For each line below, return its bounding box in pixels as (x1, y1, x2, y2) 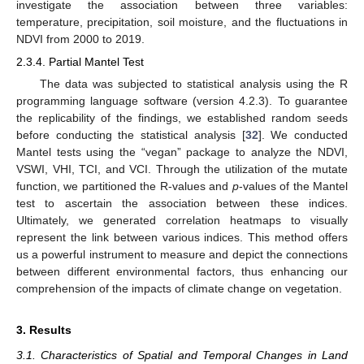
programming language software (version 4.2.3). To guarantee (16, 94, 348, 108)
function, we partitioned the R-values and (16, 180, 232, 193)
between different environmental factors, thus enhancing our (16, 265, 348, 279)
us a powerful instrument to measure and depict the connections (16, 248, 348, 262)
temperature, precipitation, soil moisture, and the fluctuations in (16, 15, 348, 28)
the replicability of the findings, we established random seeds (16, 111, 348, 125)
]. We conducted (258, 128, 349, 142)
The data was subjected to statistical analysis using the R (39, 77, 348, 91)
